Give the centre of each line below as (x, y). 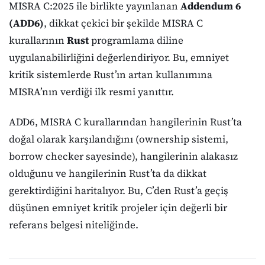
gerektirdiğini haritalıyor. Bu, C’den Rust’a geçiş (119, 190)
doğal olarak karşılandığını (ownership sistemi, (119, 139)
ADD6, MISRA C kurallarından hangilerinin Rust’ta (125, 122)
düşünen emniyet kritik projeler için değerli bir (118, 207)
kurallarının (38, 41)
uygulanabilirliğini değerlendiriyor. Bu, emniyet (119, 58)
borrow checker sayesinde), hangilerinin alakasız (123, 156)
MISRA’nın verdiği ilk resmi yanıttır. (91, 92)
